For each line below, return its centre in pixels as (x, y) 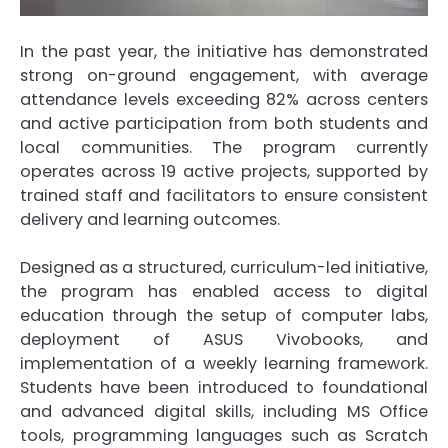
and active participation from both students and (224, 123)
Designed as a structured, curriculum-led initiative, (224, 267)
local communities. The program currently (224, 147)
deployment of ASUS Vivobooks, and (224, 339)
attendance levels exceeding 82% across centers (224, 99)
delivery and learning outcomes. (150, 219)
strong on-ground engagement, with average (224, 75)
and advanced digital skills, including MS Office (224, 411)
